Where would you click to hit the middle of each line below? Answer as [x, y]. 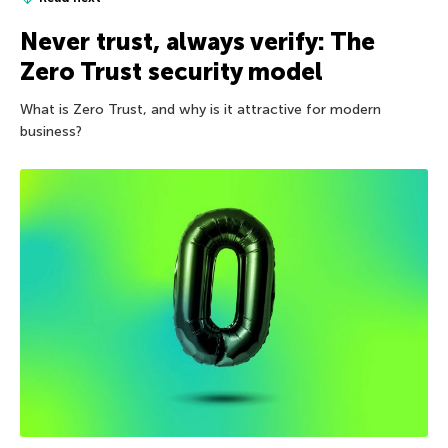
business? [51, 131]
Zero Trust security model [171, 71]
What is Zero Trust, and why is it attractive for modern [200, 109]
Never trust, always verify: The [197, 41]
